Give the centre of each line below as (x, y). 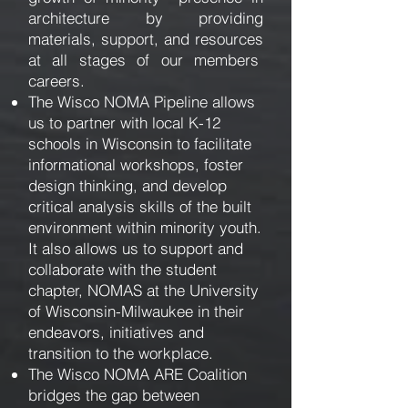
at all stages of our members (146, 60)
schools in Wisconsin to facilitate (142, 143)
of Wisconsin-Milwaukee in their (136, 311)
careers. (59, 81)
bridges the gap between (114, 395)
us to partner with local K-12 (124, 122)
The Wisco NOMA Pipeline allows (142, 102)
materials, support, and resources (146, 39)
